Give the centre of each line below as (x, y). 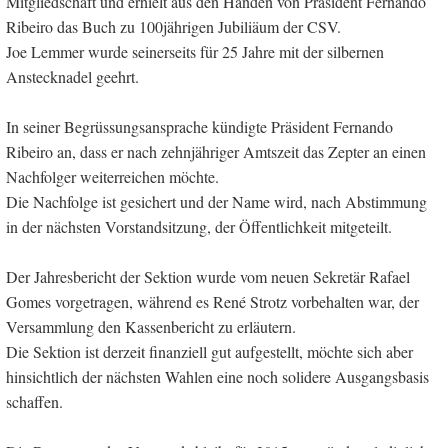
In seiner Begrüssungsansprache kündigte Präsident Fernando (199, 127)
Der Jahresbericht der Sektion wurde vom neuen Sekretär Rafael (208, 277)
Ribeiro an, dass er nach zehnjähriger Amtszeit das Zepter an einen (216, 152)
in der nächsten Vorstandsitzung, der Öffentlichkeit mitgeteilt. (199, 227)
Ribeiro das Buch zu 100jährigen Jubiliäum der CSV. (173, 27)
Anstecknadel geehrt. (72, 77)
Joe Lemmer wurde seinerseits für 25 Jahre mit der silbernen (195, 52)
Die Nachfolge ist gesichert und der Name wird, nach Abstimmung (216, 202)
